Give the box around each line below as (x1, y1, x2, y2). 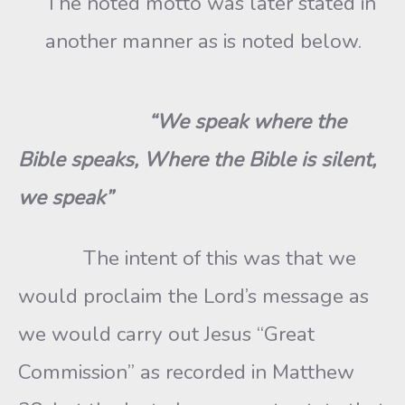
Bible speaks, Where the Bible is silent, (18, 146, 376, 174)
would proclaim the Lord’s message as (18, 282, 369, 310)
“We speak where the (18, 108, 346, 136)
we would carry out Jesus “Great (18, 320, 315, 348)
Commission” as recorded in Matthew (18, 358, 354, 386)
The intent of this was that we (18, 244, 356, 272)
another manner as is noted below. (45, 26, 362, 55)
